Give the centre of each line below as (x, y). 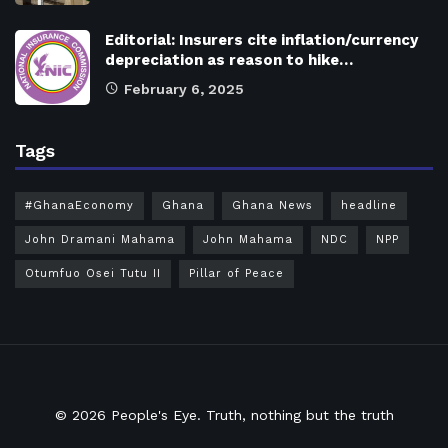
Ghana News (272, 205)
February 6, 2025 (184, 88)
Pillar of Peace (236, 273)
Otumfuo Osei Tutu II (93, 273)
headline (369, 205)
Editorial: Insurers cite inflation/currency (261, 39)
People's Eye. (155, 414)
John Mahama (248, 239)
